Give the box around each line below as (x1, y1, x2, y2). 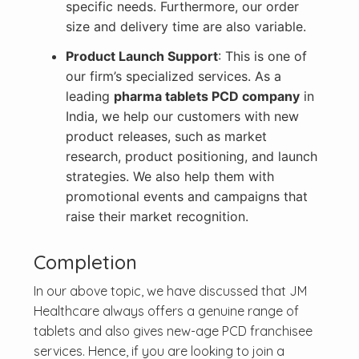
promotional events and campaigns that (65, 188, 308, 205)
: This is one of (217, 48, 307, 65)
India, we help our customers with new (65, 108, 299, 125)
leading (65, 88, 114, 105)
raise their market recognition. (65, 208, 248, 225)
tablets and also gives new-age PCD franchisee (33, 323, 313, 340)
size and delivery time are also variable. (65, 18, 306, 35)
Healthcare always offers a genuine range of (33, 303, 299, 320)
